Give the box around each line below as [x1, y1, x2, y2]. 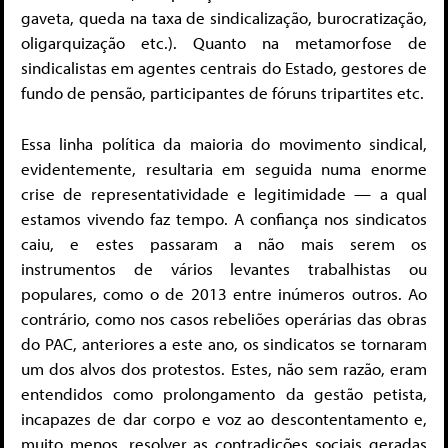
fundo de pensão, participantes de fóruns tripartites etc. [21, 82, 424, 104]
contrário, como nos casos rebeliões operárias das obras [21, 307, 427, 329]
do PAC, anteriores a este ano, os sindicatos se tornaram [21, 332, 427, 354]
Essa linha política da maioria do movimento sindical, [21, 132, 427, 154]
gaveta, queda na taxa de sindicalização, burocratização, [21, 7, 427, 29]
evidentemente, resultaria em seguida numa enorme [21, 157, 427, 179]
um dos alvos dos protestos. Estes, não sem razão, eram [21, 357, 427, 379]
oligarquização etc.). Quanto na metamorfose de [21, 32, 427, 54]
